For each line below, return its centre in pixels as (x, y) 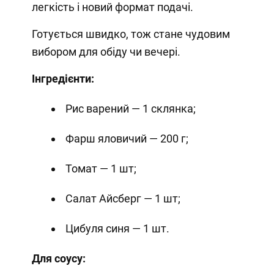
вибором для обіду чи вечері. (106, 52)
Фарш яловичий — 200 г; (127, 139)
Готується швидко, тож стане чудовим (131, 34)
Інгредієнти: (63, 79)
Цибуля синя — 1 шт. (117, 229)
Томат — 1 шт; (101, 169)
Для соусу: (58, 259)
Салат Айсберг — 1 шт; (123, 199)
